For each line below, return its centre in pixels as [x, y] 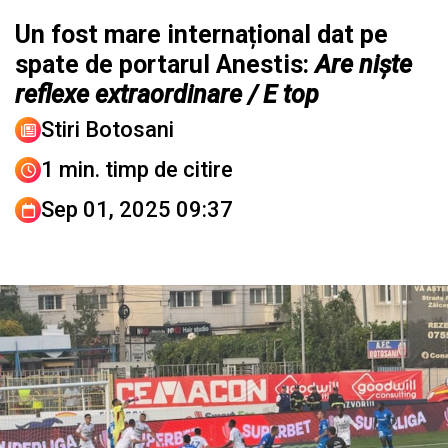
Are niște [363, 65]
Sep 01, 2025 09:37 [137, 210]
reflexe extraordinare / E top [167, 95]
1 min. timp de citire [137, 170]
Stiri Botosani [107, 130]
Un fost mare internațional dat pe [201, 35]
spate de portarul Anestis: [162, 65]
